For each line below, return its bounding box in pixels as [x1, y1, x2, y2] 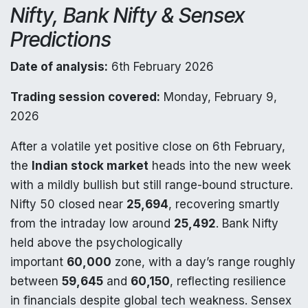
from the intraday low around [10, 216, 174, 230]
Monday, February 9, [160, 89, 277, 104]
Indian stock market [32, 158, 148, 173]
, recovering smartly [168, 197, 280, 211]
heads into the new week [148, 158, 291, 173]
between [10, 274, 62, 288]
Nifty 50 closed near [10, 197, 126, 211]
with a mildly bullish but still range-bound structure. [10, 177, 293, 192]
